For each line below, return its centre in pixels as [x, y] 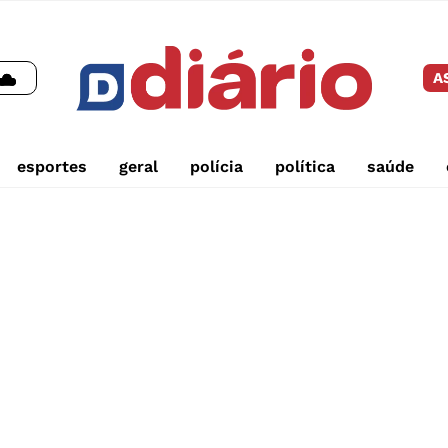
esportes [51, 167]
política [304, 167]
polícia [216, 167]
